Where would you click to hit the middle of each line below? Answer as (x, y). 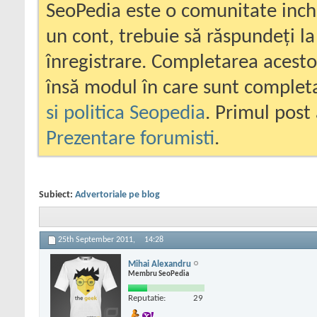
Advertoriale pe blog (117, 195)
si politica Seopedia (126, 114)
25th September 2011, (98, 240)
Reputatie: (147, 298)
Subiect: (57, 195)
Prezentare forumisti (130, 139)
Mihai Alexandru (160, 264)
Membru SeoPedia (158, 274)
